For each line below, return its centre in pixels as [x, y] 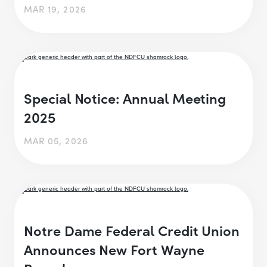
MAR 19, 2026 [55, 8]
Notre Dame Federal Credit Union [132, 229]
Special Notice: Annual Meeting [125, 98]
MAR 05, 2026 [56, 141]
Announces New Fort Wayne [114, 249]
